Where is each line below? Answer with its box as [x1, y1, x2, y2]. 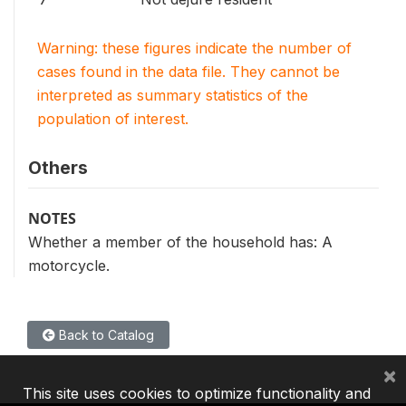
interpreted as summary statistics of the [37, 86, 308, 104]
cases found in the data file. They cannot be [37, 63, 340, 81]
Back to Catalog [55, 327, 154, 343]
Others [28, 157, 88, 179]
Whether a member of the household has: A [28, 233, 333, 251]
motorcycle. [28, 256, 110, 275]
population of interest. [37, 110, 188, 128]
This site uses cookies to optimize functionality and [23, 384, 371, 402]
